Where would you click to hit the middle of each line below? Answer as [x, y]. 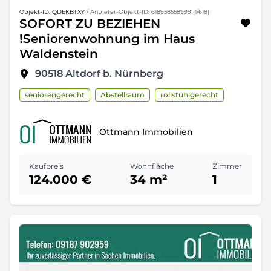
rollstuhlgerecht [189, 95]
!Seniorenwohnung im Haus [107, 39]
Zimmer [227, 166]
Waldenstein [59, 54]
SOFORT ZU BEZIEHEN [90, 24]
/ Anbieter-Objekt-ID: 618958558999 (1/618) [147, 12]
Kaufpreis [46, 166]
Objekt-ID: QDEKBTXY [52, 12]
